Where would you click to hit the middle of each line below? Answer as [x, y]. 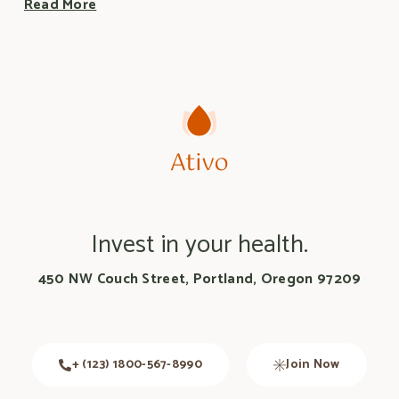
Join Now [313, 365]
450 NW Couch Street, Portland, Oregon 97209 [199, 280]
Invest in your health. [199, 245]
